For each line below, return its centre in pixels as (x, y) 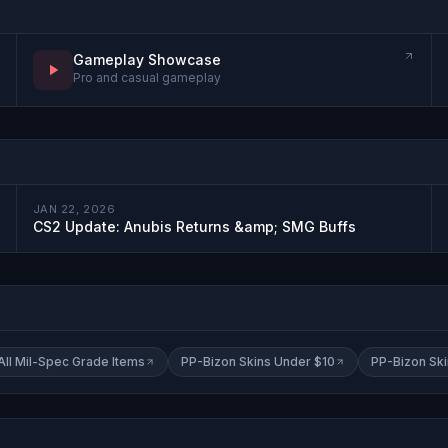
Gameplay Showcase (146, 59)
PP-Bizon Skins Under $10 (258, 361)
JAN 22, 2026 (74, 208)
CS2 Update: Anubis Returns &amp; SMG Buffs (194, 226)
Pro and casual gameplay (146, 77)
